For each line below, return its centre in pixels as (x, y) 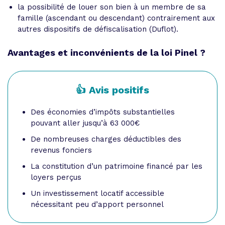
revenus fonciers (61, 150)
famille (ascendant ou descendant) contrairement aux (116, 18)
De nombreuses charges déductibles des (106, 139)
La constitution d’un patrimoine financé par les (117, 166)
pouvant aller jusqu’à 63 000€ (85, 123)
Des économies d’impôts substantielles (103, 112)
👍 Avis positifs (113, 90)
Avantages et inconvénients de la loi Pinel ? (106, 52)
